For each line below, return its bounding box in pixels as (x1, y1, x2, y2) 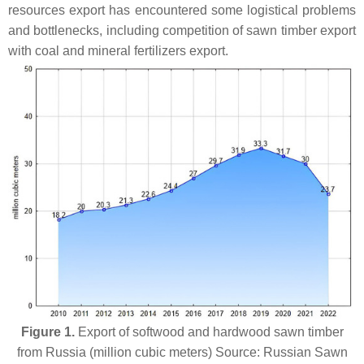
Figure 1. (20, 325, 75, 340)
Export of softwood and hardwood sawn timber (74, 325, 344, 340)
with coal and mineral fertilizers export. (8, 44, 228, 58)
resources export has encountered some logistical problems (8, 3, 356, 17)
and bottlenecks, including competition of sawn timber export (8, 24, 356, 37)
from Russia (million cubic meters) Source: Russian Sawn (16, 345, 348, 360)
